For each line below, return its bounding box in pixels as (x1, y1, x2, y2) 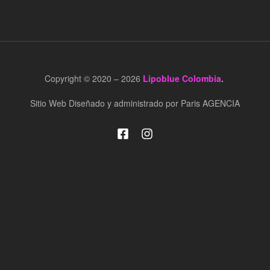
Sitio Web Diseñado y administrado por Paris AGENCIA (30, 97, 240, 110)
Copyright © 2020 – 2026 (44, 72, 143, 84)
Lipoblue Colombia (142, 72, 221, 84)
